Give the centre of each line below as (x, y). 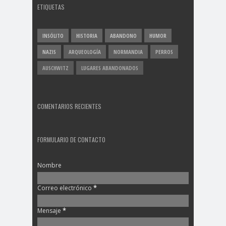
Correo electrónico (65, 188)
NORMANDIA (128, 52)
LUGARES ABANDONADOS (110, 68)
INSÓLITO (53, 36)
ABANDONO (123, 36)
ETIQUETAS (51, 7)
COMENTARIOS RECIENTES (69, 106)
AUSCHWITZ (55, 68)
